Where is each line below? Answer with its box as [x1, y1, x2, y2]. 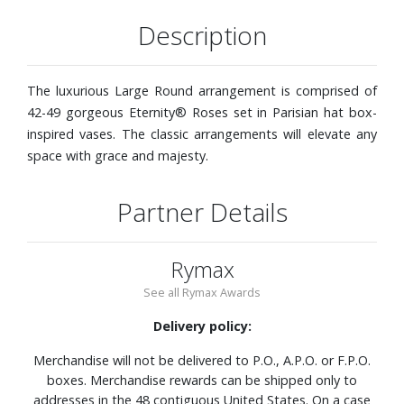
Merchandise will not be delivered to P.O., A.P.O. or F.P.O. [33, 351, 371, 369]
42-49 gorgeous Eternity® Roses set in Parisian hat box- [27, 103, 377, 121]
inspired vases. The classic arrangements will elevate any [27, 124, 377, 142]
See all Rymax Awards [143, 283, 261, 300]
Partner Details [116, 194, 288, 229]
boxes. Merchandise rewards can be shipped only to [47, 371, 357, 389]
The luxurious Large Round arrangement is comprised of [27, 81, 377, 99]
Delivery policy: [152, 317, 252, 335]
